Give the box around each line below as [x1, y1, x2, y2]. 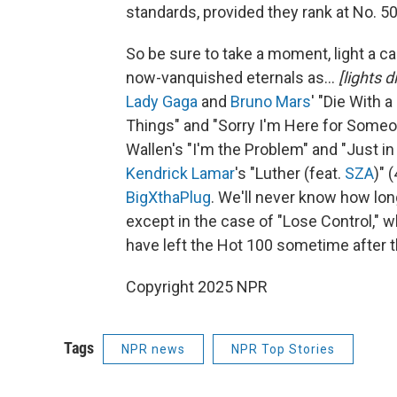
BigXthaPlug [126, 188, 211, 207]
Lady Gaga [126, 92, 198, 112]
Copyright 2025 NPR [126, 277, 268, 297]
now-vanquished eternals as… [126, 68, 339, 88]
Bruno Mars [230, 92, 311, 112]
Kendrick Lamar [126, 164, 235, 183]
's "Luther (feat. [235, 164, 345, 183]
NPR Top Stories [231, 342, 335, 357]
